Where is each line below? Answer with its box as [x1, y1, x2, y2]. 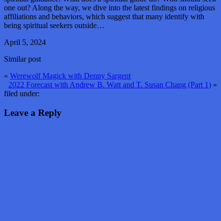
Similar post [4, 54, 41, 63]
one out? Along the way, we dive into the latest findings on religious [4, 3, 215, 12]
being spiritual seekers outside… [4, 21, 105, 30]
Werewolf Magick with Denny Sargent [10, 71, 131, 80]
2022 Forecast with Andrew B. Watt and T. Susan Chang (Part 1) [8, 80, 211, 89]
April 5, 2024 [4, 37, 46, 46]
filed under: [4, 89, 39, 98]
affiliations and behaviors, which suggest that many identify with [4, 12, 204, 21]
